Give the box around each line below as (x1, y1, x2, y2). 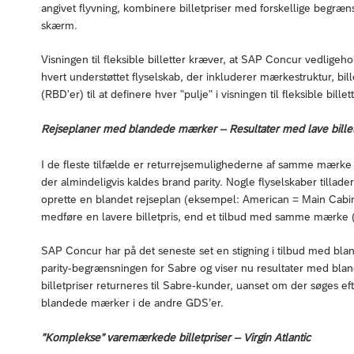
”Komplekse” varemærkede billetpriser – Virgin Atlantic (41, 331, 311, 345)
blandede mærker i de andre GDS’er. (41, 296, 224, 310)
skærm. (41, 19, 77, 32)
